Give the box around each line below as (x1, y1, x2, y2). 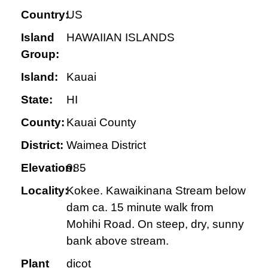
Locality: (21, 184, 68, 197)
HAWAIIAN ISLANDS (66, 31, 175, 44)
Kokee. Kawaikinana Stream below (66, 184, 246, 197)
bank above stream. (66, 234, 169, 247)
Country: (21, 8, 69, 21)
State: (21, 93, 53, 106)
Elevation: (21, 162, 76, 174)
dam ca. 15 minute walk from (66, 201, 214, 214)
